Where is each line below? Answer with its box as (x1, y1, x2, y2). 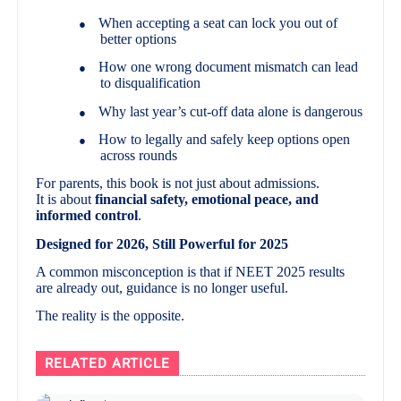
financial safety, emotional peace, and (95, 192, 320, 208)
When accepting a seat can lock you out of (98, 14, 338, 30)
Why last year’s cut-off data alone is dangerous (98, 103, 363, 119)
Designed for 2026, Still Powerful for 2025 (36, 235, 289, 252)
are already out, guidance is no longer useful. (36, 279, 289, 295)
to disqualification (100, 75, 201, 91)
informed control (36, 208, 139, 224)
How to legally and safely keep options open (98, 131, 351, 147)
